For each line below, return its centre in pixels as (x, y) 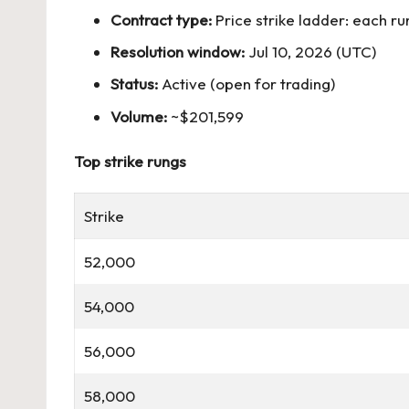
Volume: (139, 116)
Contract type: (161, 19)
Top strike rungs (130, 161)
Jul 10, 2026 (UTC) (310, 51)
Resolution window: (178, 51)
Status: (134, 84)
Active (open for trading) (246, 84)
